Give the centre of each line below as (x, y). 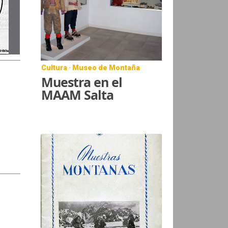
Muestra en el (82, 82)
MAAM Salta (78, 94)
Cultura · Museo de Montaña (91, 67)
